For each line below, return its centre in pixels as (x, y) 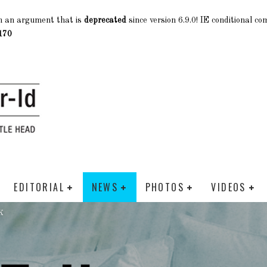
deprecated (105, 20)
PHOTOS (164, 187)
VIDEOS (229, 187)
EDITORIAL (39, 187)
